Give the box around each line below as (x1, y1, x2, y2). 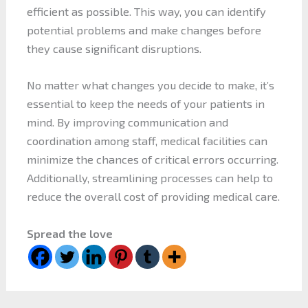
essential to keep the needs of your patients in (26, 97, 265, 111)
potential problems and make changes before (26, 23, 261, 37)
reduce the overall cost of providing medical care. (26, 190, 280, 203)
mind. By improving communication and (26, 115, 228, 129)
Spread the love (26, 226, 113, 240)
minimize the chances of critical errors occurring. (26, 153, 278, 166)
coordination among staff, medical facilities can (26, 134, 267, 148)
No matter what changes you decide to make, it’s (26, 78, 274, 92)
